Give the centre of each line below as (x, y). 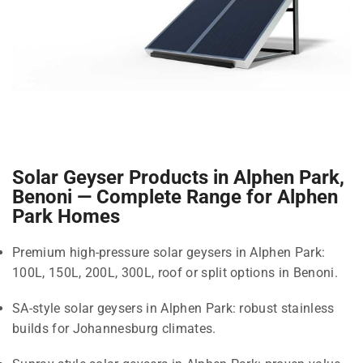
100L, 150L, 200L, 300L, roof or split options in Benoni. (175, 273)
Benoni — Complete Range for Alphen (175, 197)
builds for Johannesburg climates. (114, 328)
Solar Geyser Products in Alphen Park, (178, 178)
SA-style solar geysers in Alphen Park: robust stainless (173, 308)
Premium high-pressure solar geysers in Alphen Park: (169, 253)
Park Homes (66, 217)
